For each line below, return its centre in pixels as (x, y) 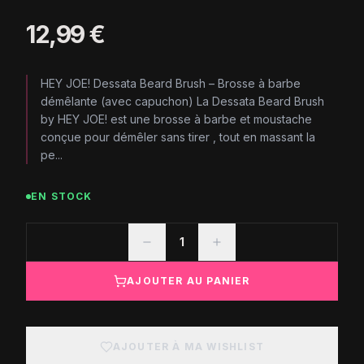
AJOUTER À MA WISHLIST (188, 347)
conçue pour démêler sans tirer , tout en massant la (178, 137)
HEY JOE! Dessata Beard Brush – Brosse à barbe (171, 83)
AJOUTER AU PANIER (188, 281)
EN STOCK (62, 196)
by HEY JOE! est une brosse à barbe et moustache (176, 119)
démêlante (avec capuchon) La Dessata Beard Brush (182, 101)
